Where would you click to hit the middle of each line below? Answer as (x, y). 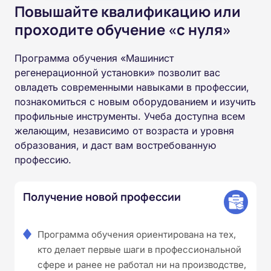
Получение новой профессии (102, 196)
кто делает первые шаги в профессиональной (139, 249)
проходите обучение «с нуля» (123, 29)
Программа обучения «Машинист (94, 58)
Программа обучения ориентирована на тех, (137, 234)
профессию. (43, 159)
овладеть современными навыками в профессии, (132, 87)
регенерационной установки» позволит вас (117, 72)
